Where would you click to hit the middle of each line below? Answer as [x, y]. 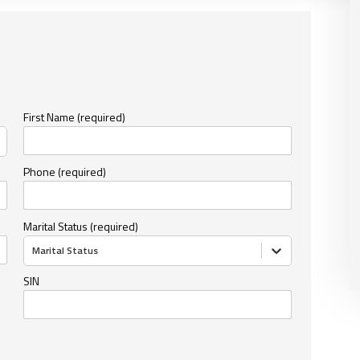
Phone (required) [65, 171]
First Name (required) [75, 117]
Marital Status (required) [81, 226]
